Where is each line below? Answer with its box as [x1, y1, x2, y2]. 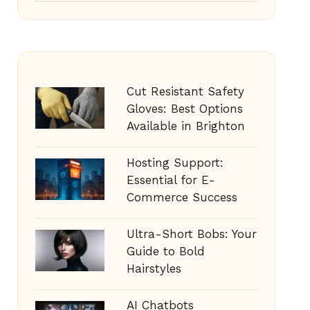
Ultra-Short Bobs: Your [126, 227, 257, 241]
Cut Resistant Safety [126, 84, 244, 98]
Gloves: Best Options [126, 102, 243, 116]
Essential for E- [126, 173, 215, 187]
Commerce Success [126, 190, 237, 204]
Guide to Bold [126, 244, 205, 258]
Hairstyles [126, 262, 181, 275]
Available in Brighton [126, 119, 245, 133]
